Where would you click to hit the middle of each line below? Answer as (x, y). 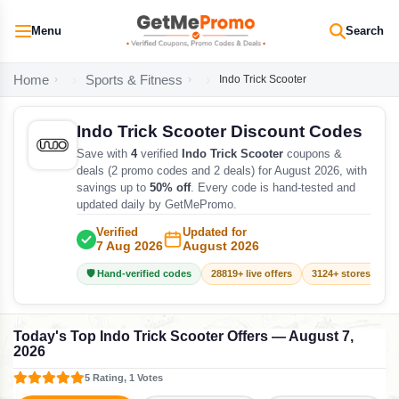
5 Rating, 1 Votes (124, 377)
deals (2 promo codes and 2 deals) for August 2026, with (222, 171)
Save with (104, 154)
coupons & (313, 154)
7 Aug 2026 (130, 246)
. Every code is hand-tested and (273, 188)
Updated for (215, 232)
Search (365, 31)
